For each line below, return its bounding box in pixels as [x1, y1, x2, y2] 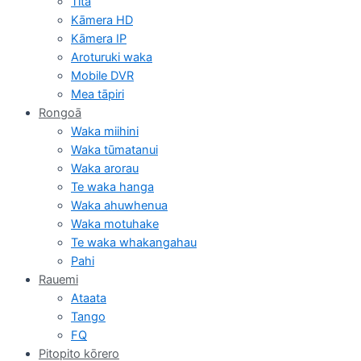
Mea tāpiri [71, 86, 124, 102]
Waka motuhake [71, 216, 159, 231]
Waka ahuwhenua [71, 197, 168, 213]
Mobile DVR [71, 68, 134, 83]
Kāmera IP [71, 31, 127, 46]
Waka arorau [71, 160, 139, 176]
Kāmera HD [71, 12, 133, 27]
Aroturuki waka [71, 49, 152, 64]
